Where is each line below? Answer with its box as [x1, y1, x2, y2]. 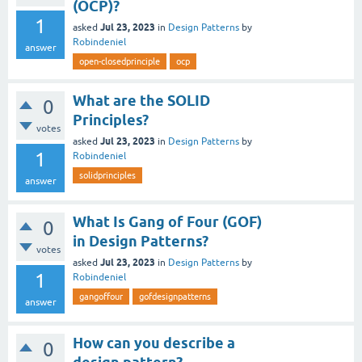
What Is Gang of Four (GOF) [73, 213, 262, 230]
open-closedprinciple [79, 57, 160, 66]
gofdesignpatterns [139, 292, 211, 301]
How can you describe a [73, 335, 235, 351]
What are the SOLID [73, 92, 210, 109]
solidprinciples [79, 170, 136, 180]
